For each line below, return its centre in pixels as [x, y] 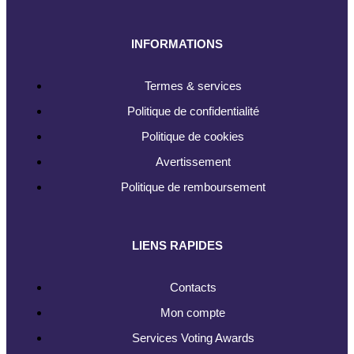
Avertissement [193, 161]
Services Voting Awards [193, 337]
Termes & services [193, 85]
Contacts [193, 287]
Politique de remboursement [193, 186]
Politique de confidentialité [193, 111]
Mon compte [193, 312]
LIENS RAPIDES [177, 245]
